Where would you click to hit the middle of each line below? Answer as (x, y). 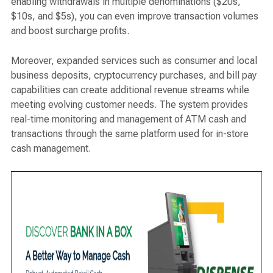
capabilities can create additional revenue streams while (130, 90)
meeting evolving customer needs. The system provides (129, 105)
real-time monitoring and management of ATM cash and (129, 119)
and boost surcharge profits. (70, 31)
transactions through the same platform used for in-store (130, 134)
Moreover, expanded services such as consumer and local (134, 61)
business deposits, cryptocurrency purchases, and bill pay (134, 76)
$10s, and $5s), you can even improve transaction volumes (135, 16)
